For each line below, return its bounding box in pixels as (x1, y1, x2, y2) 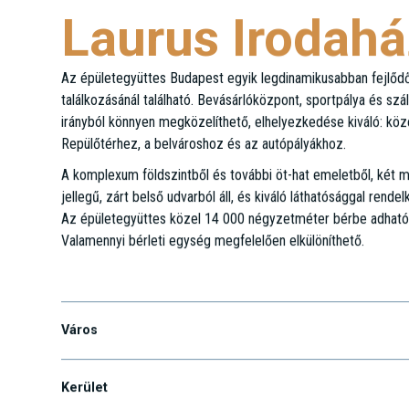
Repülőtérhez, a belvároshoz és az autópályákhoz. (61, 164, 347, 183)
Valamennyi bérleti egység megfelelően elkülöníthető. (61, 261, 365, 279)
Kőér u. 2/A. (61, 290, 151, 313)
